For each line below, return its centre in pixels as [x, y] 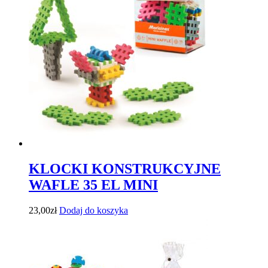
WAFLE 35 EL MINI [93, 185]
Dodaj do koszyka [94, 211]
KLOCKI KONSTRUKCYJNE [125, 169]
